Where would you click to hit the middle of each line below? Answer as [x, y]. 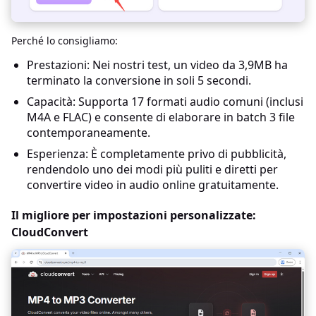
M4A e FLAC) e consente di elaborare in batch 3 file [161, 117]
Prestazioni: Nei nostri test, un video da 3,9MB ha [157, 65]
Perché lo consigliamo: [65, 41]
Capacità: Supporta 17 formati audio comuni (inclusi [165, 102]
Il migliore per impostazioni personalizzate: [134, 215]
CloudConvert [50, 232]
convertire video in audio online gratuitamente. [153, 185]
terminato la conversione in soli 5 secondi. [139, 81]
